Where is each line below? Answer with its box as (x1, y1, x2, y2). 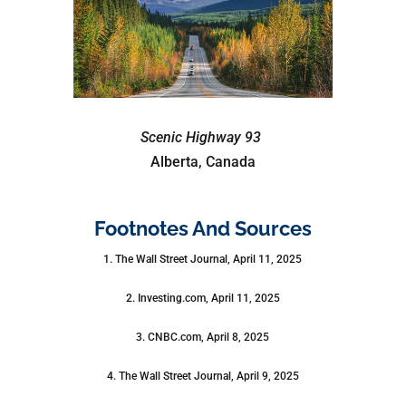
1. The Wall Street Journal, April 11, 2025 (103, 252, 303, 266)
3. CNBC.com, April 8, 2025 (136, 330, 270, 343)
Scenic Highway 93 (140, 129, 262, 147)
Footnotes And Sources (93, 217, 312, 241)
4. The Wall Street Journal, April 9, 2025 (106, 369, 299, 382)
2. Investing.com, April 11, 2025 (125, 291, 280, 304)
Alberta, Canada (150, 153, 256, 171)
